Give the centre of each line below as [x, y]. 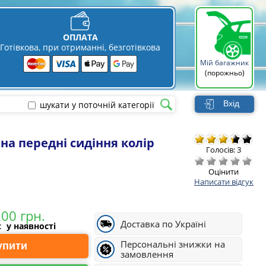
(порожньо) [224, 73]
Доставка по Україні [164, 224]
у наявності [31, 226]
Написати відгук [224, 182]
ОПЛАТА [80, 37]
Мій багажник [224, 63]
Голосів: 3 [223, 150]
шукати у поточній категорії [97, 104]
